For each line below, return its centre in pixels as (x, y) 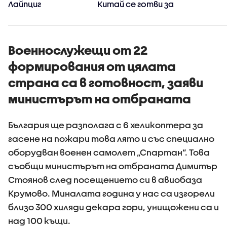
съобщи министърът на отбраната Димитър (113, 166)
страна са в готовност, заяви (106, 83)
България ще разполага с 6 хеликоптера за (106, 125)
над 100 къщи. (40, 221)
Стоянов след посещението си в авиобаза (105, 180)
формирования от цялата (92, 66)
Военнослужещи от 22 (78, 50)
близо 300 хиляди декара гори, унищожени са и (113, 207)
